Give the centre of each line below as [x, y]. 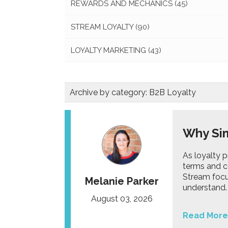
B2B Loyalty [173, 92]
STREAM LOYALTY [103, 27]
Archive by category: [109, 92]
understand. [205, 188]
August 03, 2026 [122, 199]
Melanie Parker [122, 181]
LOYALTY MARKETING [109, 50]
